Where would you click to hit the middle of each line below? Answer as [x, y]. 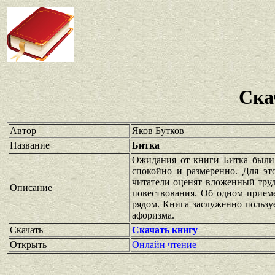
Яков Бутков [158, 130]
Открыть [28, 244]
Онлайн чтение [164, 244]
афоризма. [153, 215]
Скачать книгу [165, 230]
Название [30, 145]
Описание [31, 187]
